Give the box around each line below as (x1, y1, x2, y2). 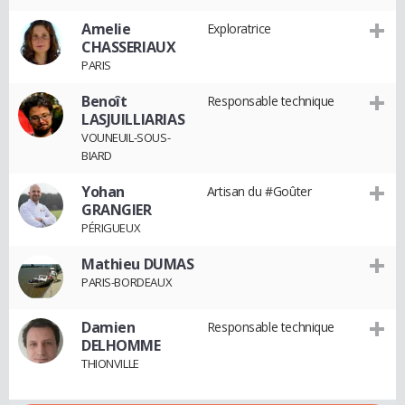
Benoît (81, 91, 127, 111)
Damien (81, 317, 136, 337)
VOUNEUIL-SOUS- (81, 129, 171, 146)
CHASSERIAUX (81, 37, 176, 57)
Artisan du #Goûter (206, 183, 312, 200)
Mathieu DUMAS (81, 254, 194, 274)
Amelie (81, 19, 131, 39)
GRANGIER (81, 200, 152, 220)
